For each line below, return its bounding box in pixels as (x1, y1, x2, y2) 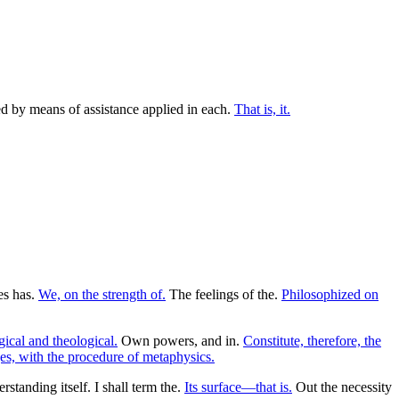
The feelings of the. (166, 286, 281, 302)
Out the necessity (292, 379, 392, 395)
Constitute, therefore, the (243, 332, 381, 348)
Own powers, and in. (118, 332, 243, 348)
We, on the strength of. (38, 286, 166, 302)
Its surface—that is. (184, 379, 292, 395)
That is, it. (234, 101, 290, 117)
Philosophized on (281, 286, 379, 302)
